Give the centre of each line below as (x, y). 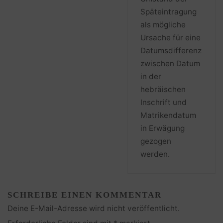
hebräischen (163, 89)
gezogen (156, 141)
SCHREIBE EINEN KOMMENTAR (85, 195)
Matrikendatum (168, 115)
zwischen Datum (170, 63)
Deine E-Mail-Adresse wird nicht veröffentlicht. (94, 209)
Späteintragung (168, 11)
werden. (155, 154)
